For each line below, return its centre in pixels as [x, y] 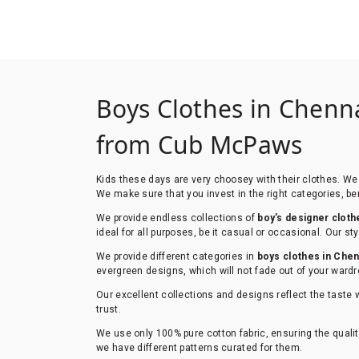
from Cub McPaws [203, 144]
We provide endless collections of [177, 218]
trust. [109, 309]
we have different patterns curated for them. [201, 347]
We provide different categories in [177, 256]
